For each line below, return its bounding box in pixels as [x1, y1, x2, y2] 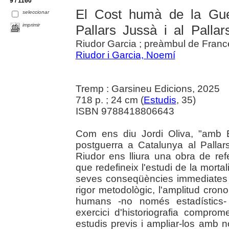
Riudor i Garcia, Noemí [75, 49, 175, 60]
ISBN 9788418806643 [75, 105, 174, 117]
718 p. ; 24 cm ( [75, 94, 144, 105]
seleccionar [22, 9, 50, 15]
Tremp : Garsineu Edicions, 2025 [75, 83, 220, 94]
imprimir [22, 21, 40, 28]
